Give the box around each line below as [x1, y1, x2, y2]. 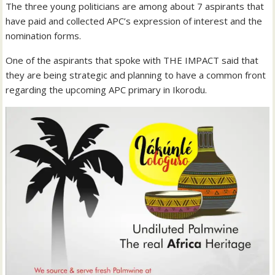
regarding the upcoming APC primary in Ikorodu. [6, 83, 207, 96]
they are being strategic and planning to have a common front [6, 69, 266, 82]
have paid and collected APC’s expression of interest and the [6, 15, 263, 28]
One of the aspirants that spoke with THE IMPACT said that [6, 54, 259, 67]
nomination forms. [6, 29, 82, 42]
